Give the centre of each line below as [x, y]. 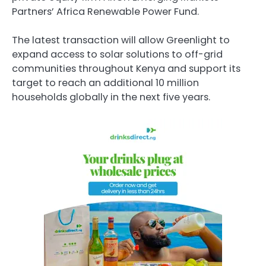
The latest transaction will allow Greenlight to [121, 40]
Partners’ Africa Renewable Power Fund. [105, 11]
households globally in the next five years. [111, 97]
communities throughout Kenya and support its [126, 68]
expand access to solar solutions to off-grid [117, 54]
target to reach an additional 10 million [105, 83]
